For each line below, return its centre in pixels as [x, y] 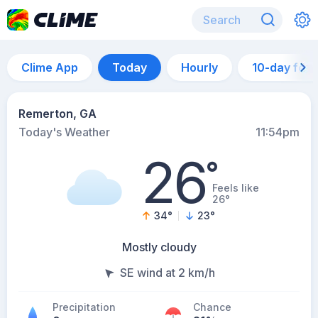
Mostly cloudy [159, 247]
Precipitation [84, 307]
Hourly [199, 67]
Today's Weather [64, 132]
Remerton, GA [57, 114]
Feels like [235, 188]
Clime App [50, 67]
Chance [212, 307]
